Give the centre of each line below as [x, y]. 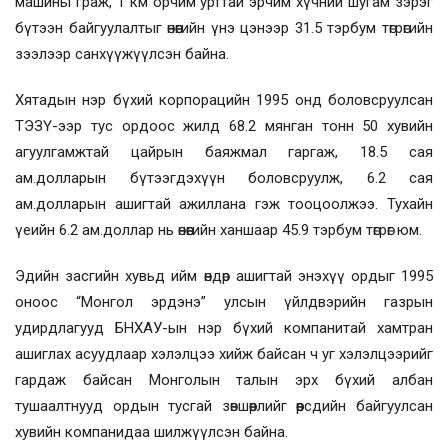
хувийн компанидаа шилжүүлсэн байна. [151, 431]
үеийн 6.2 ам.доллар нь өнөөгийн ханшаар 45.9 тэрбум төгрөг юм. [218, 229]
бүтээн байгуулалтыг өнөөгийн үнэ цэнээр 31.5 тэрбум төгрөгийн [224, 27]
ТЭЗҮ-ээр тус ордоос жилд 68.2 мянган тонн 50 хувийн [224, 125]
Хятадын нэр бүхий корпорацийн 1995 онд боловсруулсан [224, 99]
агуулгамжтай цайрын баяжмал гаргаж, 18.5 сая [224, 151]
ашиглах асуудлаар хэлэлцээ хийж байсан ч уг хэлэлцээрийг [224, 353]
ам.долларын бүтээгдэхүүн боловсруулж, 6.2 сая [224, 177]
